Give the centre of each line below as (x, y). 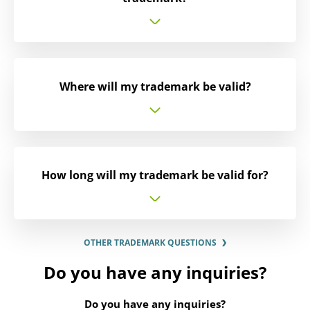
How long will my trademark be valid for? (155, 175)
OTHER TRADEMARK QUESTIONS (150, 243)
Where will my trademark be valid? (155, 87)
